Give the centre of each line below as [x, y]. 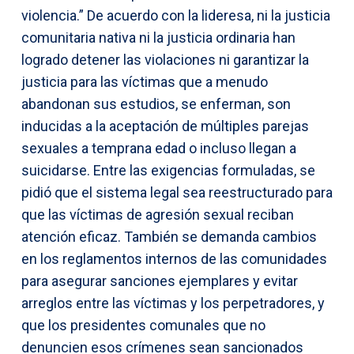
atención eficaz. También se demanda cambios [169, 236]
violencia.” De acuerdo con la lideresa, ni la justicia [176, 15]
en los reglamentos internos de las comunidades [174, 258]
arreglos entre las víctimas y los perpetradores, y [173, 303]
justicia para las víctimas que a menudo [145, 81]
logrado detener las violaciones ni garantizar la [165, 59]
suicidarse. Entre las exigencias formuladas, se [168, 170]
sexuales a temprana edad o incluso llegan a [159, 148]
